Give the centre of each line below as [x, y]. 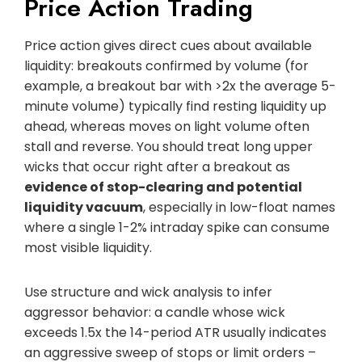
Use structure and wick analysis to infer [148, 292]
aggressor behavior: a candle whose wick [155, 312]
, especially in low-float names [239, 207]
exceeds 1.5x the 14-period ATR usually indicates [175, 332]
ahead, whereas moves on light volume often [167, 126]
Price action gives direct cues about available [168, 45]
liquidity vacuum [84, 207]
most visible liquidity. [88, 247]
